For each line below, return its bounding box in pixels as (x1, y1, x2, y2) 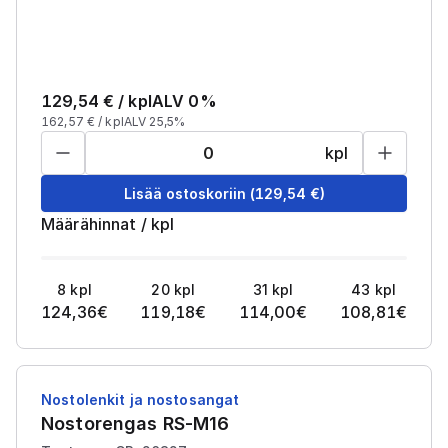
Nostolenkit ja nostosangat (41, 391, 240, 408)
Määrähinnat (41, 214, 137, 234)
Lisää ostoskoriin (123, 184, 246, 202)
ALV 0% (151, 91, 217, 111)
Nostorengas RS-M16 (41, 413, 230, 434)
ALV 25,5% (123, 114, 186, 129)
